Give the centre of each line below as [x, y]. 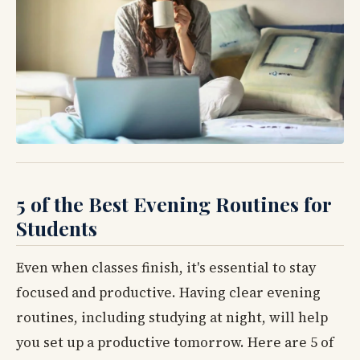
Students [57, 227]
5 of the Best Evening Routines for [174, 203]
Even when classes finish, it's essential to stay [166, 268]
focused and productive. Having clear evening [168, 293]
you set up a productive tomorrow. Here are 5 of [175, 343]
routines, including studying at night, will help [172, 318]
